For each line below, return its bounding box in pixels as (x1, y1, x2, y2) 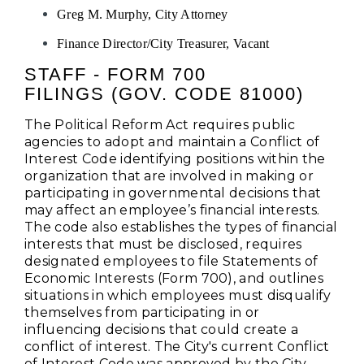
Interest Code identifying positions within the (24, 151, 326, 167)
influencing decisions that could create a (24, 322, 299, 338)
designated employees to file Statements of (24, 253, 318, 270)
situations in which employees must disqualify (24, 288, 331, 304)
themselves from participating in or (24, 305, 260, 321)
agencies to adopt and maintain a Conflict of (24, 134, 320, 150)
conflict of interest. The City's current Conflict (24, 339, 330, 355)
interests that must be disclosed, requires (24, 236, 302, 253)
